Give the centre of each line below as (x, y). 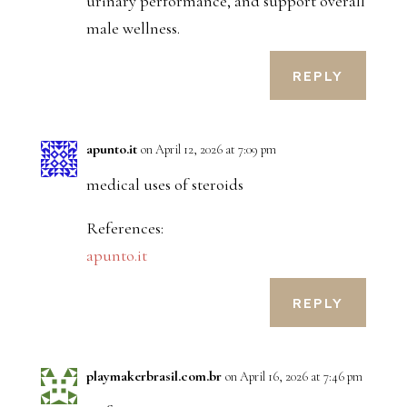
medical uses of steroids (164, 185)
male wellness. (133, 29)
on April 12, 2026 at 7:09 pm (208, 150)
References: (124, 228)
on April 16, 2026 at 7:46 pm (293, 377)
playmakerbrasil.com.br (154, 377)
